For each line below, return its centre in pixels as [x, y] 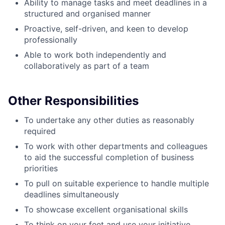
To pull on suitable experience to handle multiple [117, 183]
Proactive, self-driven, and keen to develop [106, 29]
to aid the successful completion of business [109, 157]
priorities [41, 168]
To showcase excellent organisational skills [106, 209]
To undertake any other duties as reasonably [109, 120]
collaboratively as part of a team [87, 66]
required [40, 131]
